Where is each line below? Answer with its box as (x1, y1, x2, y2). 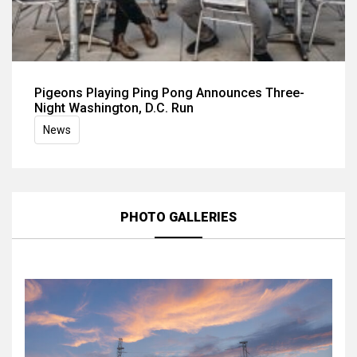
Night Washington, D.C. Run (34, 100, 194, 116)
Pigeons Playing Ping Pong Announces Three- (34, 85, 304, 100)
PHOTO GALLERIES (120, 210, 237, 225)
